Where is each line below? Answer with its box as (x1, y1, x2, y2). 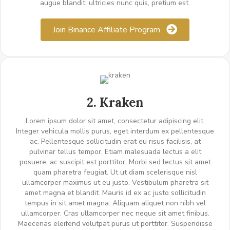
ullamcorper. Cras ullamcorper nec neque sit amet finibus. (21, 208, 209, 219)
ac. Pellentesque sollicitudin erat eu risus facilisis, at (29, 137, 201, 147)
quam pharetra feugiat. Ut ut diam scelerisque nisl (33, 167, 197, 178)
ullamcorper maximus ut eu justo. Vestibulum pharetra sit (22, 178, 208, 188)
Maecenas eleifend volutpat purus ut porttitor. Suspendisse (17, 219, 213, 229)
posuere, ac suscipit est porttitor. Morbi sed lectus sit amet (19, 157, 211, 167)
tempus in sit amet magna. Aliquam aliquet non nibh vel (24, 198, 206, 208)
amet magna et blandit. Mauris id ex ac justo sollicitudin (24, 188, 206, 198)
